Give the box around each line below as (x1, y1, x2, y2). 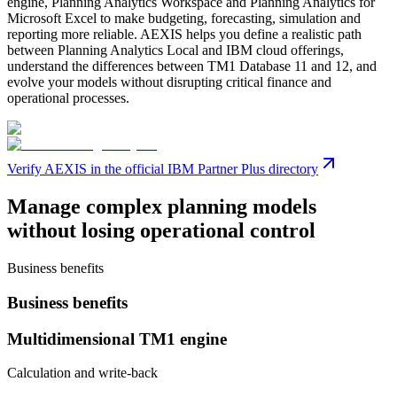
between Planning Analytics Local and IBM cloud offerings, (7, 43, 344, 58)
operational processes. (7, 90, 129, 106)
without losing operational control (7, 219, 315, 243)
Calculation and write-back (7, 365, 158, 381)
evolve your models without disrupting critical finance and (7, 74, 331, 90)
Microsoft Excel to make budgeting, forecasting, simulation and (7, 11, 361, 27)
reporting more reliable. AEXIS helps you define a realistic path (7, 27, 362, 43)
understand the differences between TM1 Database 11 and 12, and (7, 58, 377, 74)
